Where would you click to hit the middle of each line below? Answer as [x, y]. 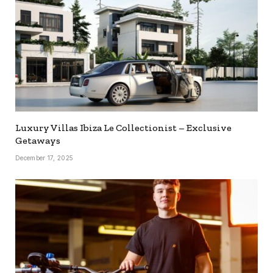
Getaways [38, 140]
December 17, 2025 [44, 158]
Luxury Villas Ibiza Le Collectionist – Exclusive [123, 127]
